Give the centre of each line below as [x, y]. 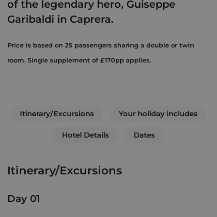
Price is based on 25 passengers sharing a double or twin [101, 45]
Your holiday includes [158, 113]
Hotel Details [85, 135]
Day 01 [24, 199]
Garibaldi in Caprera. [60, 19]
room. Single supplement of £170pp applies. [79, 60]
